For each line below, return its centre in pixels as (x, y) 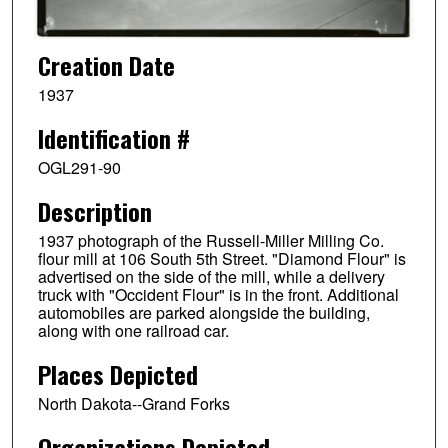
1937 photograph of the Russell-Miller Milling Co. (210, 241)
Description (94, 211)
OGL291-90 (79, 168)
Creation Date (106, 65)
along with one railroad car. (133, 331)
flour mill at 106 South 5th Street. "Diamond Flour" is (221, 259)
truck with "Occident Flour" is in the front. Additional (218, 295)
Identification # (113, 138)
